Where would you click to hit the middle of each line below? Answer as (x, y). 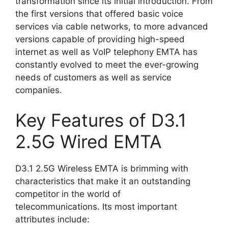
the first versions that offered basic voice (99, 13)
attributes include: (52, 220)
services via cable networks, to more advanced (112, 26)
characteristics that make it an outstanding (103, 181)
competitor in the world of (68, 194)
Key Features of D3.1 (101, 120)
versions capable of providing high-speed (100, 39)
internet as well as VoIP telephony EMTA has (106, 52)
